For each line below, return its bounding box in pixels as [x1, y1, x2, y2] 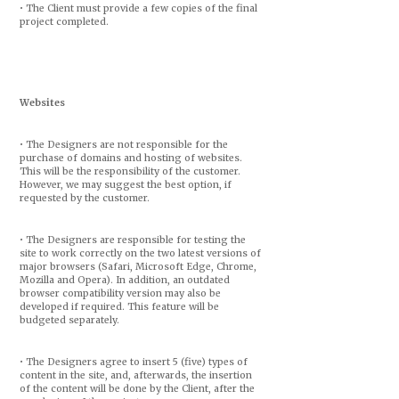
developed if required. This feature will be [19, 301, 219, 313]
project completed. [19, 16, 109, 28]
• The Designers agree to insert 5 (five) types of [19, 356, 248, 368]
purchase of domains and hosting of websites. [19, 152, 242, 164]
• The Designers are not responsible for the [19, 139, 228, 151]
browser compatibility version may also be [19, 288, 221, 299]
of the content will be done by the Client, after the [19, 383, 255, 395]
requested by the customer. [19, 192, 150, 204]
